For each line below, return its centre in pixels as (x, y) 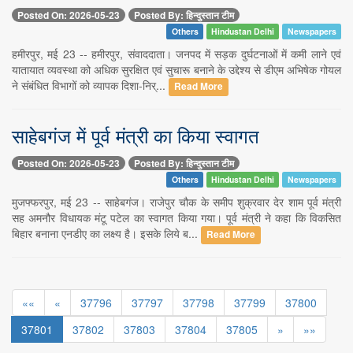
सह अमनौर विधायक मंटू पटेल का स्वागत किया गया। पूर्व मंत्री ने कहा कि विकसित (176, 218)
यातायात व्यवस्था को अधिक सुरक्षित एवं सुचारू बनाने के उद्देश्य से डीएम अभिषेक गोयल (176, 69)
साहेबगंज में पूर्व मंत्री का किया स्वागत (136, 135)
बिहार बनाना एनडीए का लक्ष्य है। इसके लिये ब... (106, 234)
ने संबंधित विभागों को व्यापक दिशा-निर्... (90, 85)
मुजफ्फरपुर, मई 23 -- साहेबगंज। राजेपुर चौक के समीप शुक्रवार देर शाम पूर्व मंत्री (176, 202)
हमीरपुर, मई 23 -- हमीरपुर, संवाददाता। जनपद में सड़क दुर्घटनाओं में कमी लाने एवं (176, 53)
